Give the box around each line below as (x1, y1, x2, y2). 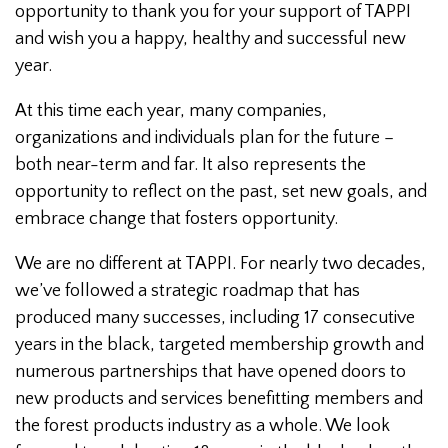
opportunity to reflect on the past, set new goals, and (15, 182, 427, 203)
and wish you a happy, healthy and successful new (15, 29, 406, 50)
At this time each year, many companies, (15, 101, 327, 122)
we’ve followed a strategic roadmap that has (15, 281, 360, 302)
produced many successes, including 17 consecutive (15, 308, 415, 329)
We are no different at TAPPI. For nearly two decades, (15, 254, 426, 275)
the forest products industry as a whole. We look (15, 416, 390, 437)
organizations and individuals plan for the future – (15, 128, 394, 149)
